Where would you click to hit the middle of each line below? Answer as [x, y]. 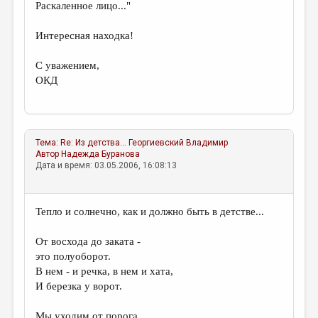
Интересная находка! [85, 35]
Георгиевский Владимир [179, 143]
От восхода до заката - [88, 241]
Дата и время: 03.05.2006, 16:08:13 [106, 165]
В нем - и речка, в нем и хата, [105, 271]
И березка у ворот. [79, 286]
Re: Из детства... [94, 143]
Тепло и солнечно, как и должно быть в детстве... [150, 212]
